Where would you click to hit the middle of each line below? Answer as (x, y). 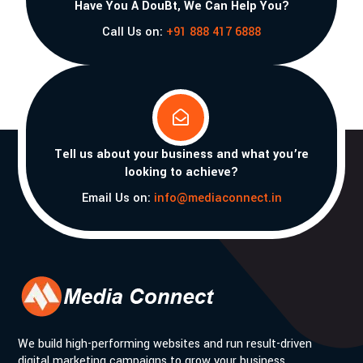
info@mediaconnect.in (218, 198)
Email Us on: (117, 198)
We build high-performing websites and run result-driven (165, 344)
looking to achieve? (181, 172)
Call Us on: (134, 32)
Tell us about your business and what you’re (181, 154)
